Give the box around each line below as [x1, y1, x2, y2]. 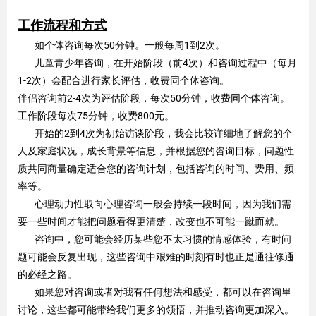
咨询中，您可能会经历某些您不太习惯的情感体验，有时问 [18, 233, 291, 245]
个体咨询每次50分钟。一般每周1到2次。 [44, 39, 225, 51]
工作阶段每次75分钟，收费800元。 [18, 110, 174, 122]
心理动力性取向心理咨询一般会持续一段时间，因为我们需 [18, 198, 291, 210]
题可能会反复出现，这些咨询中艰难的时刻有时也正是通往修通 [18, 251, 294, 263]
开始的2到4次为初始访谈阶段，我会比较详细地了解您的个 [18, 128, 293, 140]
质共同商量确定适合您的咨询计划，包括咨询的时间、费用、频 [18, 163, 294, 175]
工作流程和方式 [18, 17, 107, 33]
